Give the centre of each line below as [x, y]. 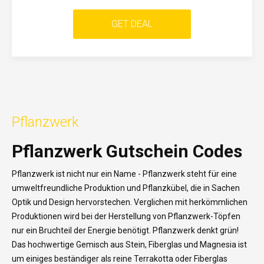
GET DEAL [132, 24]
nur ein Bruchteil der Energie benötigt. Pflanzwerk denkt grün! [125, 230]
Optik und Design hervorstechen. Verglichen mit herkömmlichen [130, 202]
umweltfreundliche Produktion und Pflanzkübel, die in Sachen [126, 188]
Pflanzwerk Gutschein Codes [127, 151]
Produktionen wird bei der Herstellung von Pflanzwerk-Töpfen [126, 216]
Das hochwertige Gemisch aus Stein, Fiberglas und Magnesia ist [129, 245]
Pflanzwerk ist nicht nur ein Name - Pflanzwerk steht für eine [124, 174]
